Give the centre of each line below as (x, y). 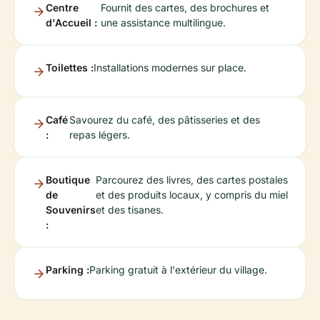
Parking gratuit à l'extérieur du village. (178, 269)
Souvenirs (71, 209)
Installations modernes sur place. (170, 67)
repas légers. (100, 134)
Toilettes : (70, 67)
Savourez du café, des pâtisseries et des (165, 119)
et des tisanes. (130, 209)
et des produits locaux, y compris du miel (192, 194)
